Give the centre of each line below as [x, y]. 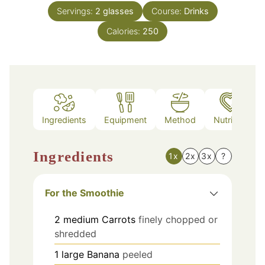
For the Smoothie [85, 193]
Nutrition [230, 120]
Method [180, 120]
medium [81, 219]
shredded [75, 233]
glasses [118, 11]
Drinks [196, 11]
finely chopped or [178, 219]
